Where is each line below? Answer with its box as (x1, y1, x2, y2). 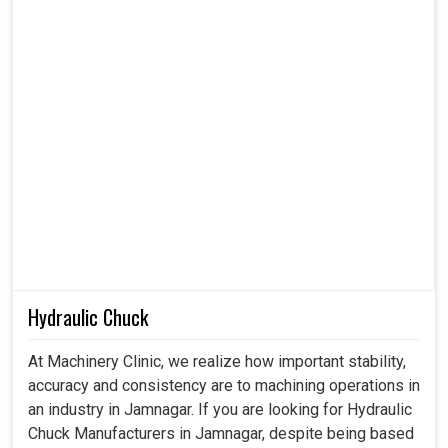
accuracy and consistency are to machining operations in (28, 375, 420, 395)
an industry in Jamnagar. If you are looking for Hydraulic (28, 399, 412, 419)
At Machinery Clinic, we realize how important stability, (28, 351, 406, 371)
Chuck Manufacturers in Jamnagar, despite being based (28, 423, 414, 443)
